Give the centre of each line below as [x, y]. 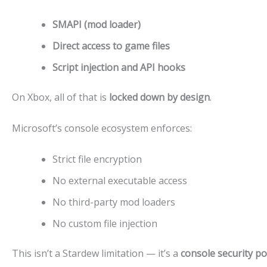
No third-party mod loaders [114, 202]
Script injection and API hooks [119, 68]
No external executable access [120, 180]
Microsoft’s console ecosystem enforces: [102, 128]
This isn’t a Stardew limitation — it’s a [96, 253]
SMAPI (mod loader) [97, 25]
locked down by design [159, 97]
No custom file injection [105, 223]
